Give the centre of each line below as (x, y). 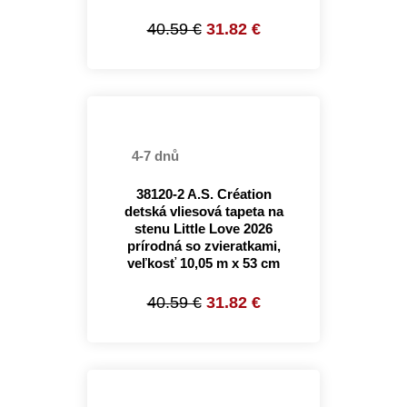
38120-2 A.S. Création (203, 194)
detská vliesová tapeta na (203, 211)
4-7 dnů (154, 156)
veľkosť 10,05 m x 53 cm (203, 263)
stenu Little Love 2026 (203, 228)
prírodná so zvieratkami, (203, 246)
